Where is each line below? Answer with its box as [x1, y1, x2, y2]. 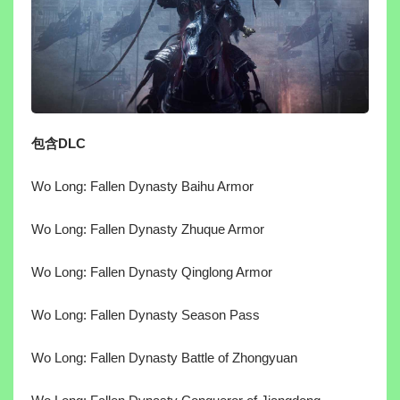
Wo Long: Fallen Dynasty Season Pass [31, 307, 260, 323]
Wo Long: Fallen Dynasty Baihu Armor [31, 179, 254, 195]
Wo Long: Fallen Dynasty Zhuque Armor [31, 221, 264, 237]
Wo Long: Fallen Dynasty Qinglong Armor [31, 264, 272, 280]
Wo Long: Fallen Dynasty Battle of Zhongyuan [31, 350, 297, 366]
